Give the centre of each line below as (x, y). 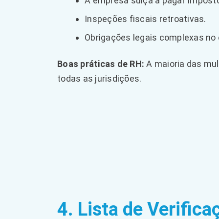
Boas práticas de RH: (101, 64)
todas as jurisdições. (99, 78)
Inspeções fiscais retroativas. (145, 19)
